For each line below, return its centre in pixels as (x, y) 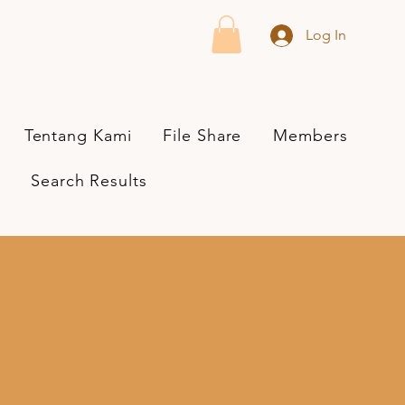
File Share (202, 135)
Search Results (89, 180)
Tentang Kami (78, 135)
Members (311, 135)
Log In (326, 35)
